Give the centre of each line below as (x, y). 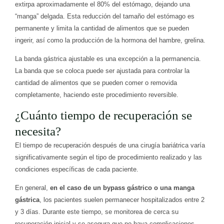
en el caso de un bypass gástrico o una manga (122, 188)
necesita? (38, 131)
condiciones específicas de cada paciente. (78, 169)
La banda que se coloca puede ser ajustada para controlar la (102, 71)
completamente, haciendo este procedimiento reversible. (97, 95)
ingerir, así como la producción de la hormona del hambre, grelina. (110, 40)
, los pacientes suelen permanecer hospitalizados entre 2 (122, 200)
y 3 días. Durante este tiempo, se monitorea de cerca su (97, 212)
